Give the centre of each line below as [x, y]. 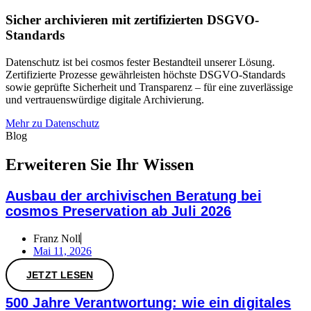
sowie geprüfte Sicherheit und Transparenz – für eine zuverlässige [149, 87]
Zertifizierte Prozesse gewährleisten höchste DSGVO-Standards [145, 74]
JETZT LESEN [60, 275]
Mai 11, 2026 [62, 251]
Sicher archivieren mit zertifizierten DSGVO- [132, 19]
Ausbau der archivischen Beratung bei [134, 196]
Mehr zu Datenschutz [52, 123]
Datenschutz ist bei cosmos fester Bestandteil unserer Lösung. [140, 62]
